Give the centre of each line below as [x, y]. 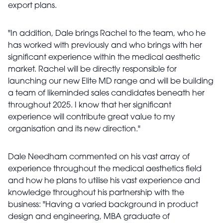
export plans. [32, 6]
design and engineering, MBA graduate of [89, 217]
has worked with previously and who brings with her [105, 46]
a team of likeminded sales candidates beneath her [106, 94]
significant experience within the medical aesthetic [104, 58]
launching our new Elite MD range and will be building [111, 82]
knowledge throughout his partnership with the [96, 193]
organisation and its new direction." [74, 129]
